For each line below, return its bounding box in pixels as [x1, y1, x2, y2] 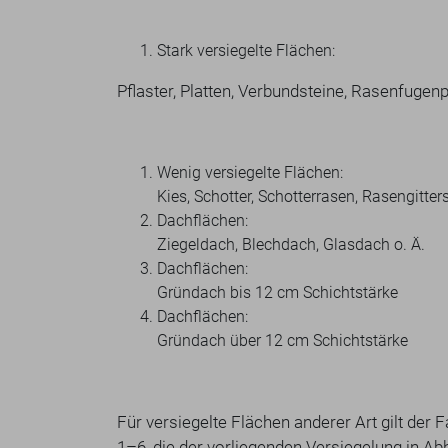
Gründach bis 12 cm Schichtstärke [157, 283, 398, 302]
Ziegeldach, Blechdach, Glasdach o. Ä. [157, 235, 425, 254]
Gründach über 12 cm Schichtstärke [157, 331, 408, 350]
